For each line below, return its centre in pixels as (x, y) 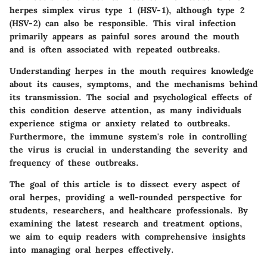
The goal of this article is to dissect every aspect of (125, 184)
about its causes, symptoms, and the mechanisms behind (133, 84)
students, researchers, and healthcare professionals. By (129, 210)
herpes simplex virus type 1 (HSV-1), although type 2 (127, 10)
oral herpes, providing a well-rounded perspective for (126, 197)
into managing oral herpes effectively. (92, 249)
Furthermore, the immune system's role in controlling (128, 136)
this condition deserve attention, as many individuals (125, 110)
